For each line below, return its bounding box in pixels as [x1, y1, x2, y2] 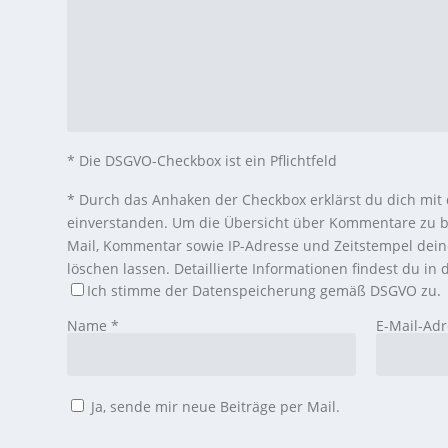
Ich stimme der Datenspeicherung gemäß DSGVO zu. [87, 281, 442, 301]
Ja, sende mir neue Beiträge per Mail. [87, 397, 341, 417]
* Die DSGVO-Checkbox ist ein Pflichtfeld [67, 151, 338, 171]
